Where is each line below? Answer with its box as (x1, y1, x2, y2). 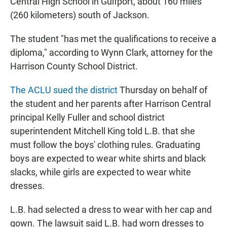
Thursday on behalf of (120, 85, 207, 95)
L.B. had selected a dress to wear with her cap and (10, 204, 212, 215)
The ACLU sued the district (10, 85, 120, 95)
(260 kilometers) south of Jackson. (10, 10, 149, 20)
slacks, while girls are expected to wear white (10, 167, 191, 177)
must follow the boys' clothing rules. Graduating (10, 139, 200, 150)
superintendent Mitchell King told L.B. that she (10, 126, 195, 136)
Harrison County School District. (10, 61, 138, 71)
